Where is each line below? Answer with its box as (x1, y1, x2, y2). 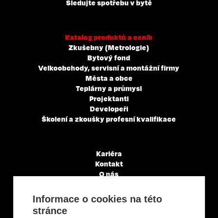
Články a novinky (79, 190, 139, 199)
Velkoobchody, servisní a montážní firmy (38, 63, 180, 72)
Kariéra (96, 149, 122, 158)
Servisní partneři (80, 180, 138, 188)
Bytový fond (88, 53, 130, 62)
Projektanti (89, 94, 129, 103)
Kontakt (95, 159, 123, 168)
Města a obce (85, 73, 133, 82)
